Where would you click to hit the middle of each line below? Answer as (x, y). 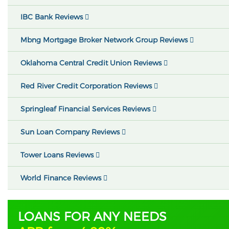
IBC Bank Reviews (53, 17)
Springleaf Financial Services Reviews (86, 109)
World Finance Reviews (62, 178)
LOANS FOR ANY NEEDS (92, 216)
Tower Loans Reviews (58, 155)
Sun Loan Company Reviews (71, 132)
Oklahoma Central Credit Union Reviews (92, 63)
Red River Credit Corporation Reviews (87, 86)
